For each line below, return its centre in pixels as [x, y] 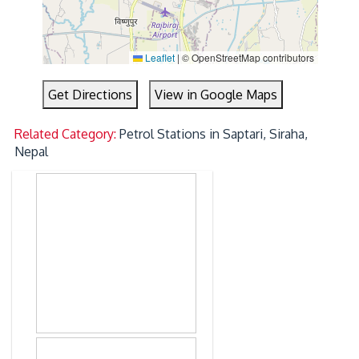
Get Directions [91, 95]
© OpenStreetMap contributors [246, 58]
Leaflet [158, 58]
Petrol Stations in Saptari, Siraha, [214, 134]
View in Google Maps [216, 95]
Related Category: [67, 134]
